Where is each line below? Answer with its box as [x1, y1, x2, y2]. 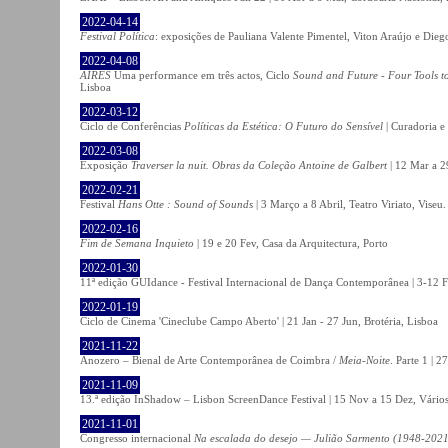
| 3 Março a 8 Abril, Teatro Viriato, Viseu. [253, 197, 446, 210]
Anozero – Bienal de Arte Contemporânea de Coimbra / [80, 353, 339, 366]
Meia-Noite [339, 353, 390, 366]
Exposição [80, 158, 131, 171]
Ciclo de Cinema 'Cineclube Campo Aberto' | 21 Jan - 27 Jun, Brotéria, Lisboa [80, 314, 438, 327]
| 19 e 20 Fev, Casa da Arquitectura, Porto [194, 236, 388, 249]
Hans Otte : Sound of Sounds [118, 197, 253, 210]
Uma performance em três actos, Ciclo [111, 68, 293, 81]
